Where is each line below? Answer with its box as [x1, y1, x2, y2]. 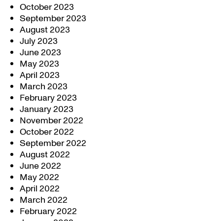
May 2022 [20, 171, 59, 184]
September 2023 [20, 12, 86, 25]
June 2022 [20, 160, 61, 172]
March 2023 [20, 80, 68, 93]
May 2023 [20, 58, 59, 70]
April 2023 [20, 69, 60, 81]
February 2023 [20, 92, 77, 104]
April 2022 [20, 183, 60, 195]
